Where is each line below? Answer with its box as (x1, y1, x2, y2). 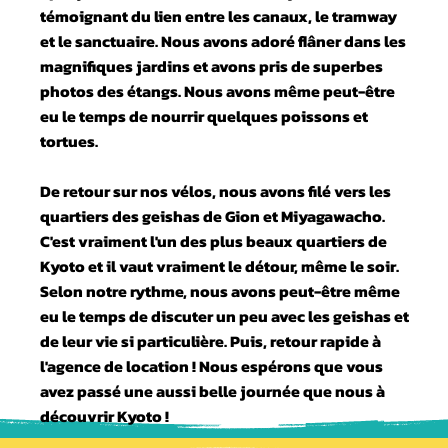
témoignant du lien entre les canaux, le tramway (40, 3, 398, 28)
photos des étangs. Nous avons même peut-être (40, 78, 396, 103)
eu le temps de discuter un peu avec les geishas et (40, 303, 410, 328)
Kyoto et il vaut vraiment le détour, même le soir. (40, 253, 400, 278)
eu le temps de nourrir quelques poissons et (40, 103, 369, 128)
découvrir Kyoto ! (40, 403, 170, 428)
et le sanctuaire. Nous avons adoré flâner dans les (40, 28, 407, 53)
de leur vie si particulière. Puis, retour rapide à (40, 328, 382, 353)
